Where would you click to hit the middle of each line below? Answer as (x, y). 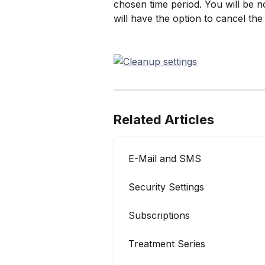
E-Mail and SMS (165, 158)
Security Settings (166, 187)
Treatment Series (167, 243)
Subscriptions (159, 215)
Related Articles (164, 119)
